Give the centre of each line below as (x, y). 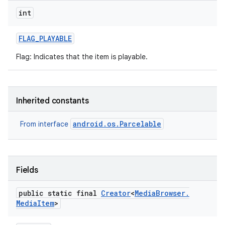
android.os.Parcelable (117, 124)
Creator (116, 193)
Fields (27, 170)
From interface (45, 124)
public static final (60, 193)
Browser (171, 193)
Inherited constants (52, 101)
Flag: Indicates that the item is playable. (82, 57)
